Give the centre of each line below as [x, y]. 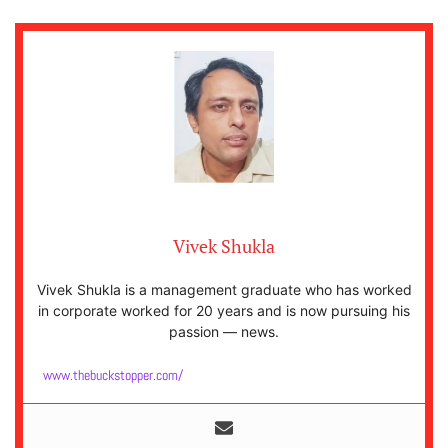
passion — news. [224, 331]
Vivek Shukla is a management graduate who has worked [224, 289]
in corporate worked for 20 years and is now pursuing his [224, 310]
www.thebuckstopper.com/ [113, 374]
